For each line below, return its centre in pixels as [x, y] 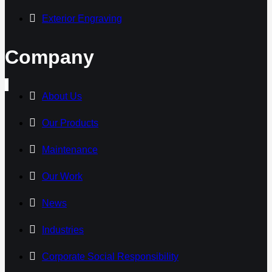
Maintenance [70, 150]
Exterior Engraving [82, 18]
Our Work [62, 177]
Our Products [70, 123]
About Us [62, 97]
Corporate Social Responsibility [110, 257]
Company [49, 57]
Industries [63, 230]
